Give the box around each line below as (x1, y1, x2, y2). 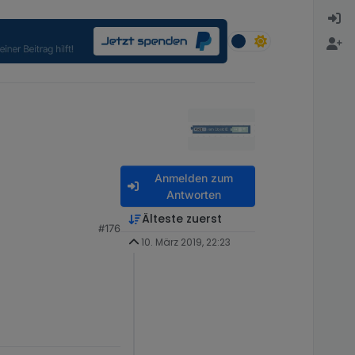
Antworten (166, 188, 221, 201)
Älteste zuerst (141, 211, 222, 227)
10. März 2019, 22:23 (140, 235, 231, 249)
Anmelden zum (154, 171, 233, 185)
